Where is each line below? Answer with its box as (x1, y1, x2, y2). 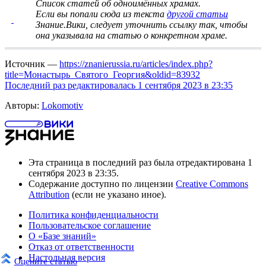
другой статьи (167, 8, 228, 19)
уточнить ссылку (125, 19, 197, 30)
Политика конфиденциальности (28, 209, 159, 220)
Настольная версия (28, 252, 105, 262)
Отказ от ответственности (28, 241, 134, 252)
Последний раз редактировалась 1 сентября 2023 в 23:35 (5, 80, 233, 90)
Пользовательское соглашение (28, 220, 151, 230)
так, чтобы (197, 19, 248, 30)
